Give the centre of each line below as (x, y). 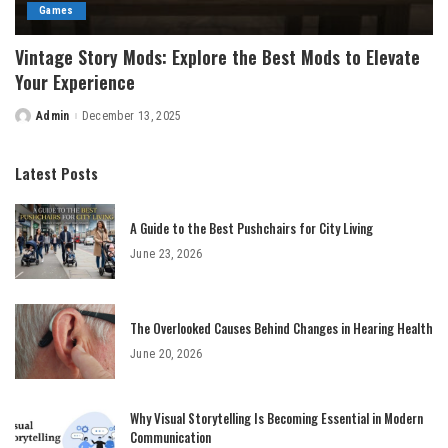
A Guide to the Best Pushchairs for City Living (251, 227)
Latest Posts (56, 173)
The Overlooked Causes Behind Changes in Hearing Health (281, 327)
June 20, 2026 (166, 353)
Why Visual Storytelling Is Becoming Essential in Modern (276, 418)
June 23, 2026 (166, 253)
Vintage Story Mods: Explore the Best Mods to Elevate (217, 57)
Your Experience (75, 82)
